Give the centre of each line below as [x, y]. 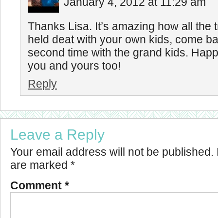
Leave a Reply [57, 135]
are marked [40, 165]
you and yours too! [74, 66]
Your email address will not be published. [112, 152]
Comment [37, 186]
